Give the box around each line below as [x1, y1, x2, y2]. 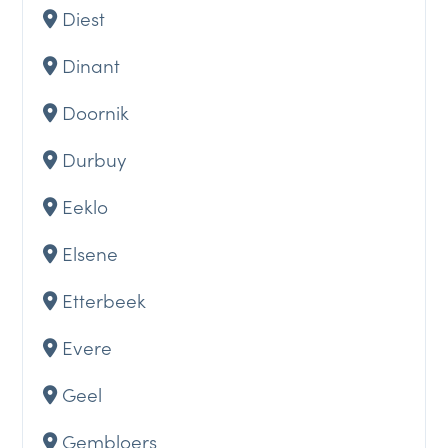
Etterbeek [62, 285, 147, 313]
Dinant [62, 50, 121, 78]
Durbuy [62, 144, 127, 172]
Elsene [62, 238, 119, 266]
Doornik [62, 97, 130, 125]
